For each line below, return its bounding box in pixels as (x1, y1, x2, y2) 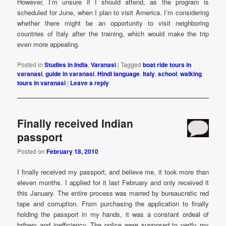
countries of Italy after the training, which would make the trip (17, 28, 209, 38)
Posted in (17, 60, 43, 69)
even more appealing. (17, 39, 80, 49)
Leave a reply (70, 78, 109, 87)
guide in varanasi (45, 69, 95, 78)
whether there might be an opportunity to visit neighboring (17, 18, 209, 28)
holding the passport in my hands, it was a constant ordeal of (17, 209, 209, 219)
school (158, 69, 178, 78)
